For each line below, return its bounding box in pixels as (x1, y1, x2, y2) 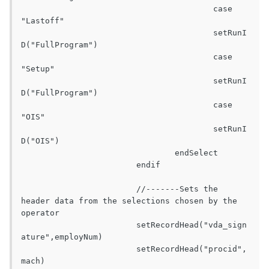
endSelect (21, 148, 175, 158)
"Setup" (21, 64, 55, 74)
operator (21, 208, 59, 218)
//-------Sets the (21, 184, 136, 194)
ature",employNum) (21, 232, 103, 242)
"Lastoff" (21, 16, 64, 26)
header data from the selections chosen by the (21, 196, 237, 206)
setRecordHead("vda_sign (21, 220, 136, 230)
